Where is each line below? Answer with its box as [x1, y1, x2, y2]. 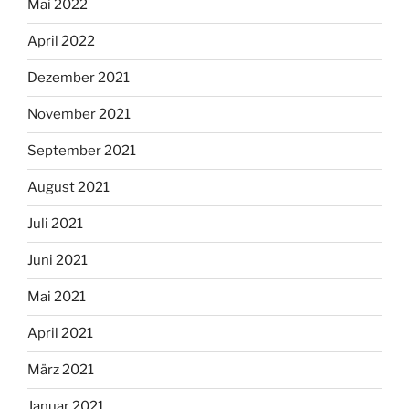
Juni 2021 [27, 252, 88, 269]
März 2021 [27, 362, 94, 379]
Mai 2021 [27, 288, 86, 306]
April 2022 [27, 33, 95, 50]
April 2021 [27, 325, 93, 342]
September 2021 [27, 142, 136, 160]
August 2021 [27, 179, 110, 196]
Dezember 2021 [27, 69, 130, 87]
